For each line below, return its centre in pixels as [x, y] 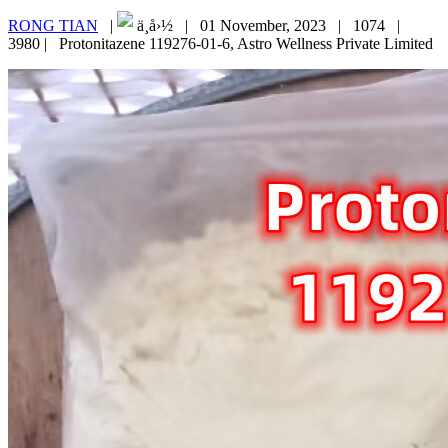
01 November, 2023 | [276, 26]
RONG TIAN [53, 26]
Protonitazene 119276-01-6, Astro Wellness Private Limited [246, 44]
